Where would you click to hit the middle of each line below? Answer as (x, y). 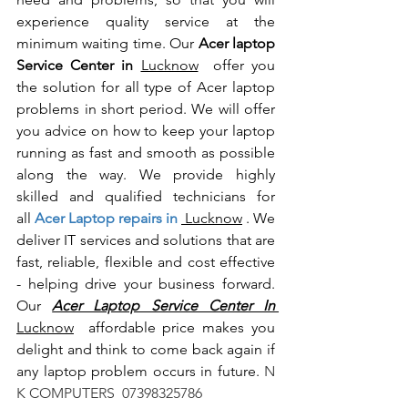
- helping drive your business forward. (146, 284)
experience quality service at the (146, 22)
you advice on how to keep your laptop (146, 131)
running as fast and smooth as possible (146, 153)
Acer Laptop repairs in (106, 219)
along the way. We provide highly (146, 175)
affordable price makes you (174, 328)
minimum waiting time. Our (107, 44)
